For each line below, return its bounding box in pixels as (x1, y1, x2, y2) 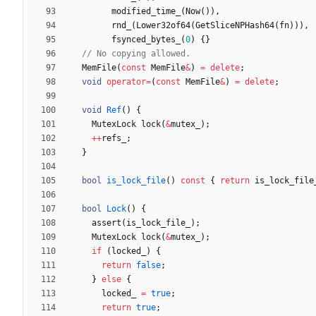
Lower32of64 (136, 20, 190, 30)
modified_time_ (111, 6, 181, 16)
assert (92, 217, 121, 228)
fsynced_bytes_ (111, 34, 181, 44)
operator (107, 76, 146, 87)
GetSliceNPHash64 (195, 20, 274, 30)
